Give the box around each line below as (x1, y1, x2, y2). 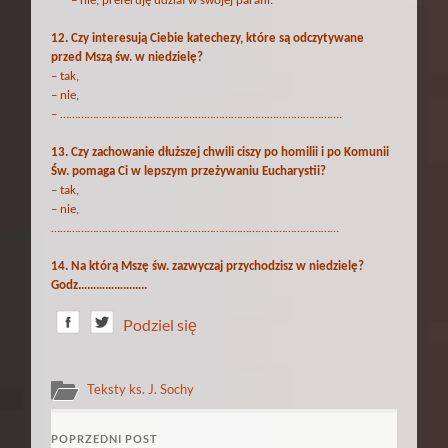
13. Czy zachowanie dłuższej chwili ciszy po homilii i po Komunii (51, 145, 390, 159)
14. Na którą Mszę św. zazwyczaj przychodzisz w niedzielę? (51, 259, 365, 273)
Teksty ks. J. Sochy (87, 380, 195, 397)
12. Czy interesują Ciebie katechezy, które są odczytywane (51, 31, 365, 45)
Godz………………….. (51, 278, 148, 292)
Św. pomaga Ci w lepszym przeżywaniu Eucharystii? (51, 164, 327, 178)
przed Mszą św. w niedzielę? (51, 50, 204, 64)
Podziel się (123, 315, 198, 335)
